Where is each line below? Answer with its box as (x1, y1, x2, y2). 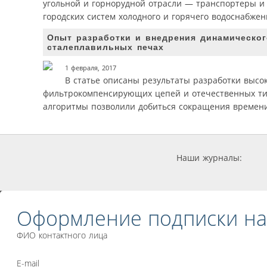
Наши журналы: (176, 152, 242, 164)
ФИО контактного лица (17, 229, 107, 241)
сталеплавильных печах (47, 42, 164, 52)
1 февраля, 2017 (65, 64, 116, 73)
